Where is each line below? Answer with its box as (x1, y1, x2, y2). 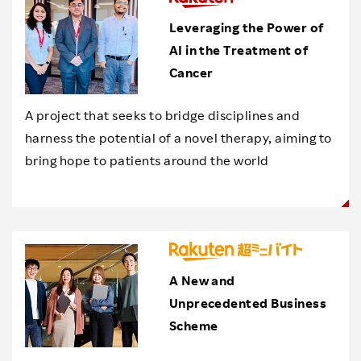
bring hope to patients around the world (25, 152, 269, 168)
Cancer (168, 64, 214, 81)
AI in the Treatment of (168, 42, 309, 58)
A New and (168, 272, 235, 288)
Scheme (168, 317, 218, 334)
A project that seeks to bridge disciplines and (25, 107, 301, 123)
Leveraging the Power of (168, 19, 325, 35)
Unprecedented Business (168, 295, 327, 311)
